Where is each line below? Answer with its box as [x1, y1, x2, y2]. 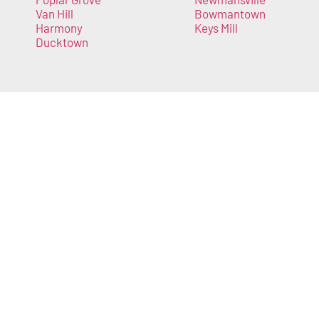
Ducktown [36, 35, 88, 50]
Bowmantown [194, 6, 266, 21]
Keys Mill [194, 21, 238, 36]
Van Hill [36, 6, 73, 21]
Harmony [36, 21, 83, 36]
